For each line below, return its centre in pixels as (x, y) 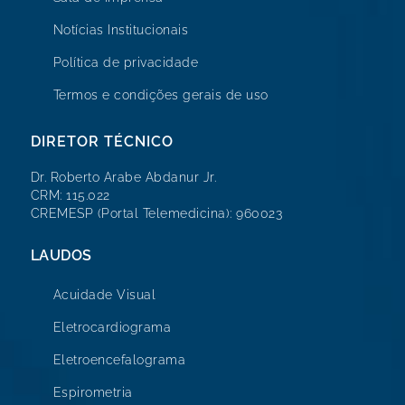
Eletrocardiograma (112, 327)
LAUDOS (61, 255)
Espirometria (93, 392)
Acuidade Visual (104, 294)
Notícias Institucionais (121, 30)
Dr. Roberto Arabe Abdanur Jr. (123, 177)
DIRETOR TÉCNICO (102, 141)
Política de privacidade (126, 63)
